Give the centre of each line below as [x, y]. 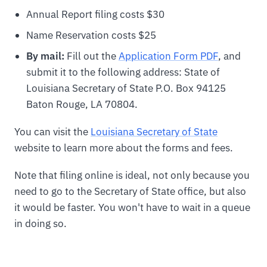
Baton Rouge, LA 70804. [82, 105]
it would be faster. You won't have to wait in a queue [132, 208]
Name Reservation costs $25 [91, 35]
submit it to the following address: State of [123, 72]
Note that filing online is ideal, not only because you [132, 176]
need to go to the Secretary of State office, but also [130, 192]
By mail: [45, 56]
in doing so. [41, 224]
